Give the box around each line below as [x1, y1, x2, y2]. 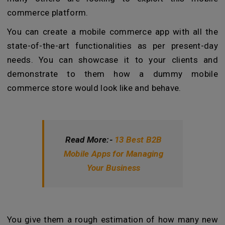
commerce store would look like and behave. [7, 82, 181, 93]
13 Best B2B [115, 134, 162, 145]
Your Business [86, 162, 141, 173]
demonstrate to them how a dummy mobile [7, 68, 218, 79]
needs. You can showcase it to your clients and [7, 54, 218, 65]
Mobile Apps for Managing [63, 148, 164, 159]
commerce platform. [7, 7, 88, 18]
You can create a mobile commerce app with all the [7, 26, 218, 37]
